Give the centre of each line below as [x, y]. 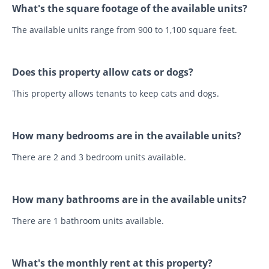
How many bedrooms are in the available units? [127, 135]
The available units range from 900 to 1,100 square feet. [125, 29]
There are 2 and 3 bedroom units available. [99, 157]
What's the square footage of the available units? [130, 8]
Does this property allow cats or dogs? [103, 72]
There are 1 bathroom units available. [88, 220]
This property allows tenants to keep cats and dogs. [116, 93]
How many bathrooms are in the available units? [129, 199]
